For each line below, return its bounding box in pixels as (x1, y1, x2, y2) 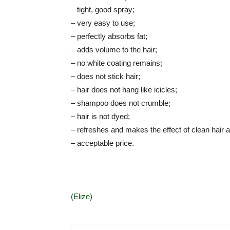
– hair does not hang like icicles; (71, 85, 177, 94)
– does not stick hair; (71, 72, 140, 81)
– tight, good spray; (71, 5, 135, 14)
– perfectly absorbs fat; (71, 32, 147, 41)
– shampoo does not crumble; (71, 99, 170, 107)
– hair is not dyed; (71, 112, 130, 121)
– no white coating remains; (71, 59, 162, 67)
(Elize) (71, 192, 92, 201)
